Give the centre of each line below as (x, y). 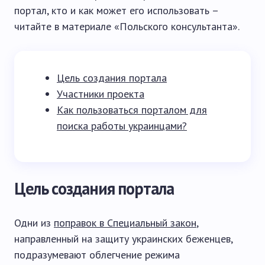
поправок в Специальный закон (125, 223)
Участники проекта (101, 94)
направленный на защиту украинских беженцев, (123, 239)
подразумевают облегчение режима (97, 255)
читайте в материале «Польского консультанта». (127, 26)
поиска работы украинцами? (122, 126)
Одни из (34, 223)
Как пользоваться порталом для (132, 110)
